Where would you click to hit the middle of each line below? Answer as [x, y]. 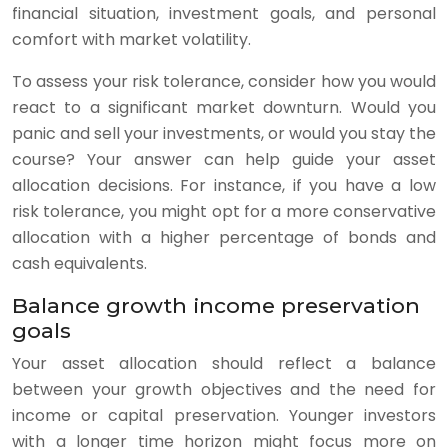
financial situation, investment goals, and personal [224, 13]
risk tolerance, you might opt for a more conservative [224, 211]
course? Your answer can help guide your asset [224, 159]
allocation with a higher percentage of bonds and [224, 237]
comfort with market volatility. [131, 39]
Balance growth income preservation [216, 305]
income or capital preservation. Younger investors [224, 415]
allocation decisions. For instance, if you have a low [224, 185]
